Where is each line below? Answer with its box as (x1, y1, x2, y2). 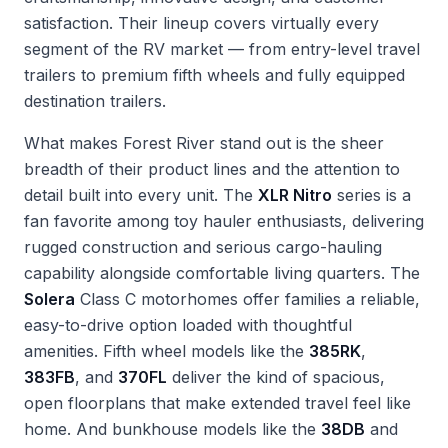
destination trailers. (24, 91, 166, 111)
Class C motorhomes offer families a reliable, (75, 289, 420, 309)
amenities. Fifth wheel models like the (24, 341, 309, 361)
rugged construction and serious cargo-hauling (24, 237, 382, 257)
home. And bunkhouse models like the (24, 419, 321, 439)
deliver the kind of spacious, (167, 367, 385, 387)
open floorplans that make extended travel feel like (24, 393, 411, 413)
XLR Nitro (258, 185, 332, 205)
